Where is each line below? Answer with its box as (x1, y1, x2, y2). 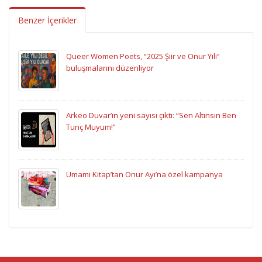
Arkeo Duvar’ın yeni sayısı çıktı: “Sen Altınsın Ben (66, 109, 236, 120)
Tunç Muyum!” (66, 121, 116, 132)
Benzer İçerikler (18, 14, 77, 26)
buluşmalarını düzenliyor (66, 62, 154, 73)
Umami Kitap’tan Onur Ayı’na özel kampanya (66, 168, 223, 180)
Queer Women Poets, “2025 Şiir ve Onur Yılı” (66, 50, 220, 61)
